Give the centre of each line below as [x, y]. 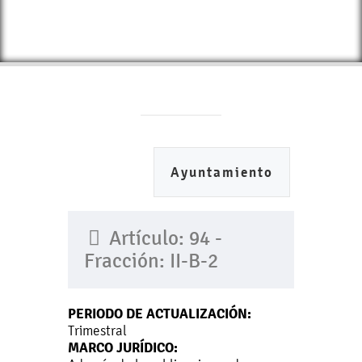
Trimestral [97, 330]
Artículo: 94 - [163, 238]
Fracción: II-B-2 [151, 261]
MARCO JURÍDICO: [123, 347]
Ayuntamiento [222, 173]
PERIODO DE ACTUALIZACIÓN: [160, 314]
